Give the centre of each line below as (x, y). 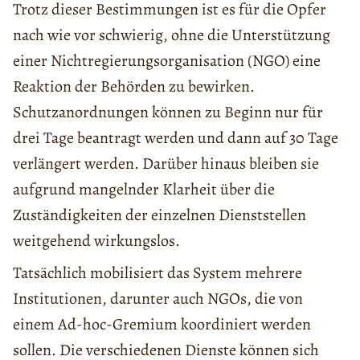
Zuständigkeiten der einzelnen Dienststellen (160, 215)
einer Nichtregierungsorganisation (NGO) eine (167, 61)
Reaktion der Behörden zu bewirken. (134, 87)
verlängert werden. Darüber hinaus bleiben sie (166, 164)
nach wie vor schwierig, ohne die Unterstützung (172, 35)
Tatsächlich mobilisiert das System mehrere (157, 273)
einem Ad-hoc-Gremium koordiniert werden (162, 325)
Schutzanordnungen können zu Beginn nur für (168, 112)
